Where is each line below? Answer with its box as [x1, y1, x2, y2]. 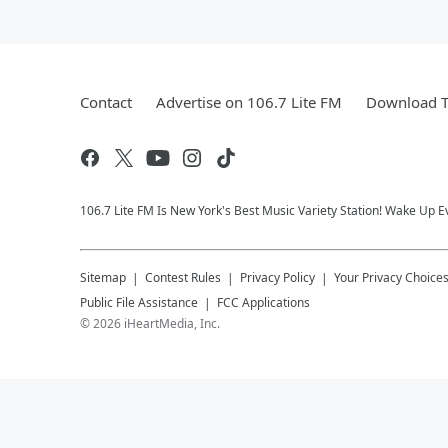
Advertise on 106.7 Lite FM [156, 92, 342, 112]
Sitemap [80, 269, 126, 286]
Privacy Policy [240, 269, 315, 286]
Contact [80, 92, 132, 112]
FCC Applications [217, 294, 310, 311]
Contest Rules [145, 269, 221, 286]
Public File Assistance [80, 294, 198, 311]
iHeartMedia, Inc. [124, 315, 220, 332]
